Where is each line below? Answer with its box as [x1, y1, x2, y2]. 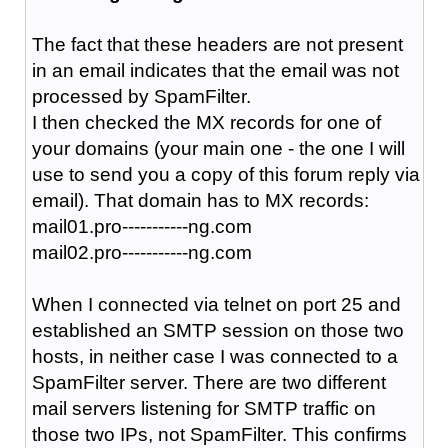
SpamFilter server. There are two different [31, 371, 386, 393]
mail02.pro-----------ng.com [31, 241, 252, 263]
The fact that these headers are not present [31, 33, 403, 55]
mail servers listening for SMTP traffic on [31, 397, 376, 419]
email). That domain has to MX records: [31, 189, 369, 211]
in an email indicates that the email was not [31, 59, 399, 81]
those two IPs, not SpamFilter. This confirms [31, 423, 407, 445]
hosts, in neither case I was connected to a [31, 345, 398, 367]
